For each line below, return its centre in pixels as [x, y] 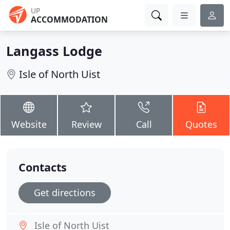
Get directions [65, 193]
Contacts [43, 167]
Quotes [201, 124]
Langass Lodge [54, 51]
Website [29, 124]
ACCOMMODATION [69, 20]
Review [86, 124]
